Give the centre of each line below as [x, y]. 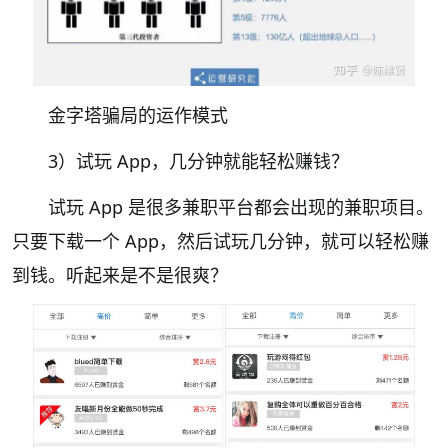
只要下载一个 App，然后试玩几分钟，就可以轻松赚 [220, 240]
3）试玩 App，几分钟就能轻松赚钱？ [198, 160]
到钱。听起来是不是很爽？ [120, 274]
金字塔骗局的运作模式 [138, 114]
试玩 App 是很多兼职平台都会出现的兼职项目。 [241, 206]
